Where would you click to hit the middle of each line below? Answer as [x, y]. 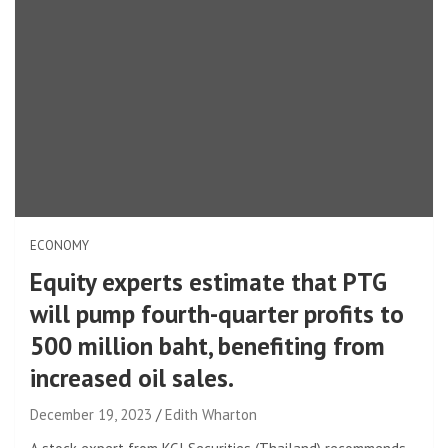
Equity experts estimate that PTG [208, 281]
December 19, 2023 [91, 414]
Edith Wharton [211, 414]
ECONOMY [59, 245]
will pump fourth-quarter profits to [217, 313]
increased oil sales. [132, 377]
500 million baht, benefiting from [207, 345]
